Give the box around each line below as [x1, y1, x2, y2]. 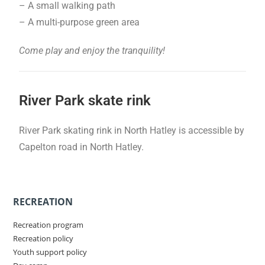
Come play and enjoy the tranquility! [19, 44, 166, 56]
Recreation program [13, 219, 84, 230]
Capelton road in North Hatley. [19, 141, 144, 153]
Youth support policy [13, 246, 88, 257]
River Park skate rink [19, 92, 151, 109]
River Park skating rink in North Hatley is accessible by [19, 124, 245, 136]
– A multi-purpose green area [19, 16, 140, 28]
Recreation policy [13, 232, 74, 244]
